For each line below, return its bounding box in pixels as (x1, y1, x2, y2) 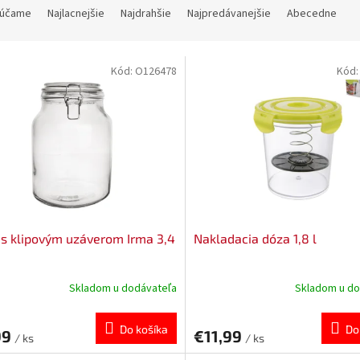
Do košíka (119, 321, 168, 336)
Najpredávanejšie (187, 6, 271, 22)
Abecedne (287, 6, 337, 22)
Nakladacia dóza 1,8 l (193, 230, 317, 246)
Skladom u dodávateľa (68, 280, 177, 297)
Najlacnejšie (47, 6, 104, 22)
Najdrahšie (121, 6, 171, 22)
